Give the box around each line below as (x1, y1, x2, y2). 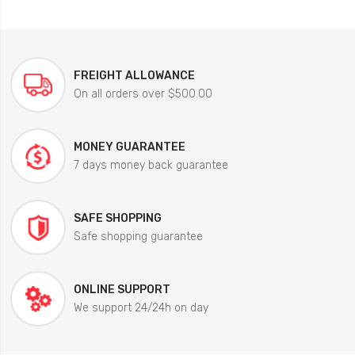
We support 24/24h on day (74, 300, 209, 314)
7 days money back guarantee (74, 158, 229, 171)
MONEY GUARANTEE (74, 139, 186, 153)
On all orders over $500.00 (74, 86, 213, 100)
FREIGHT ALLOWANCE (74, 68, 196, 82)
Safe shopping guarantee (74, 229, 204, 242)
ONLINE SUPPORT (74, 282, 171, 296)
